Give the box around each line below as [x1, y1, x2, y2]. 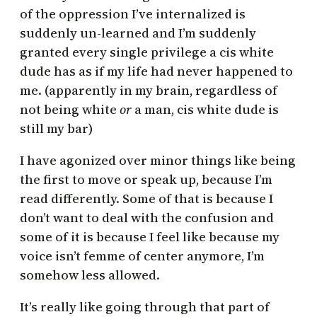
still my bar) [20, 120, 93, 138]
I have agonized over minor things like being [20, 151, 296, 170]
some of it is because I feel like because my [20, 228, 279, 246]
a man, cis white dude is [132, 100, 279, 119]
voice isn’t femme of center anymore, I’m [20, 247, 265, 265]
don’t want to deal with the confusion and [20, 209, 274, 227]
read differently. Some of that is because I [20, 190, 273, 208]
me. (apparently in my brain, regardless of [20, 81, 277, 100]
